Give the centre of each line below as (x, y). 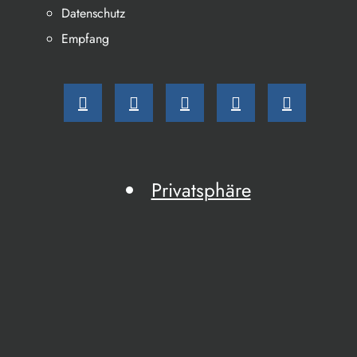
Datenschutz (94, 13)
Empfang (86, 39)
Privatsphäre (201, 190)
